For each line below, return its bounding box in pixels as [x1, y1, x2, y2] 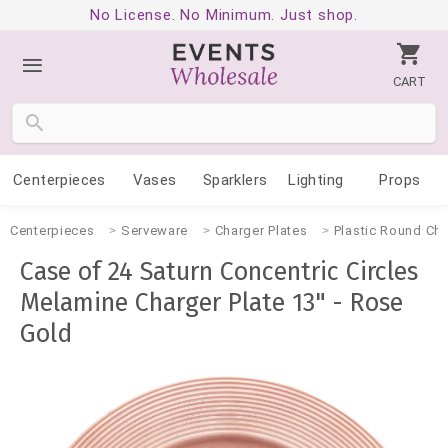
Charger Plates [214, 223, 308, 238]
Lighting [288, 171, 344, 189]
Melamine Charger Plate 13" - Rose [20, 288, 403, 318]
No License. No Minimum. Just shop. [89, 6, 359, 24]
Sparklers [202, 171, 268, 189]
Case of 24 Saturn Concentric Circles [20, 257, 418, 287]
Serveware [120, 223, 189, 238]
